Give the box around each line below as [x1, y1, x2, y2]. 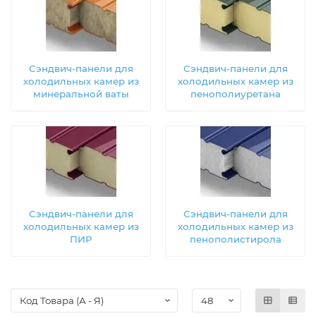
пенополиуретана [190, 87, 281, 99]
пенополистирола [189, 233, 281, 245]
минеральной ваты [32, 87, 129, 99]
